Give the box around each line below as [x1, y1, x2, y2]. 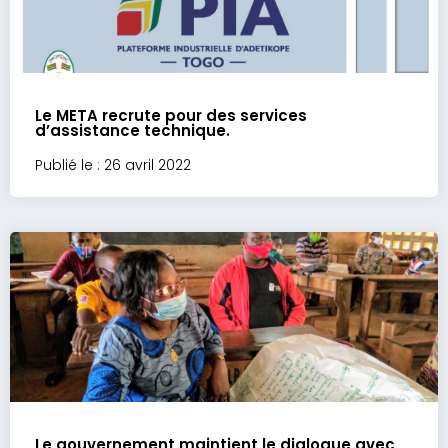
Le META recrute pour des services [35, 105, 307, 126]
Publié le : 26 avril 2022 [35, 155, 191, 175]
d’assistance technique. [35, 120, 230, 141]
